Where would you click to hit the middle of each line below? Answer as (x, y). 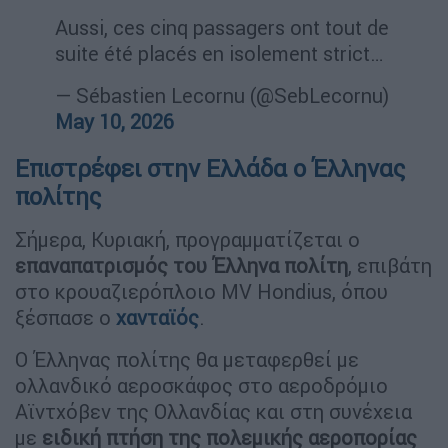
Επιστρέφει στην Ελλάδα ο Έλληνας (210, 168)
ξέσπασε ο (65, 317)
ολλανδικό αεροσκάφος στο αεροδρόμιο (201, 385)
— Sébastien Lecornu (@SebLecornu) (222, 95)
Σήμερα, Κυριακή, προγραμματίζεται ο (187, 239)
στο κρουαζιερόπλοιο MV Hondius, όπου (201, 291)
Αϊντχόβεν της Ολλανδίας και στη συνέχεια (213, 411)
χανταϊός (157, 317)
